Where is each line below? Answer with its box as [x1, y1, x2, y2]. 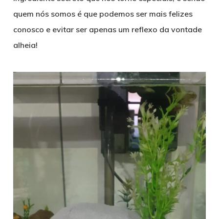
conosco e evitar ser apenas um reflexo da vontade [13, 24, 202, 34]
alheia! [13, 40, 38, 50]
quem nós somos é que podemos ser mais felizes [13, 9, 193, 19]
